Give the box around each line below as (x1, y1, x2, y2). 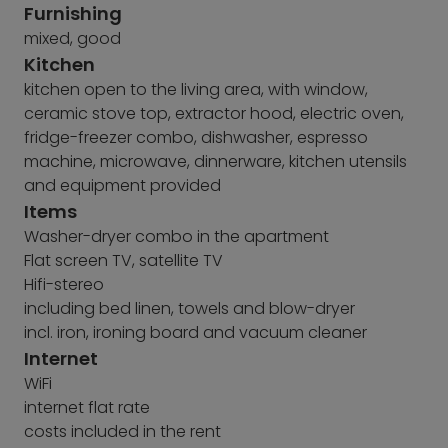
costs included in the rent (24, 420, 221, 443)
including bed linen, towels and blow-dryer (24, 297, 355, 320)
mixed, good (24, 27, 121, 50)
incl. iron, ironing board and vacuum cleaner (24, 321, 367, 344)
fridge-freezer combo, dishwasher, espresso (24, 126, 368, 149)
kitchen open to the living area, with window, (24, 78, 368, 101)
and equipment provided (24, 174, 221, 197)
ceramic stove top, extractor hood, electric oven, (24, 102, 404, 125)
